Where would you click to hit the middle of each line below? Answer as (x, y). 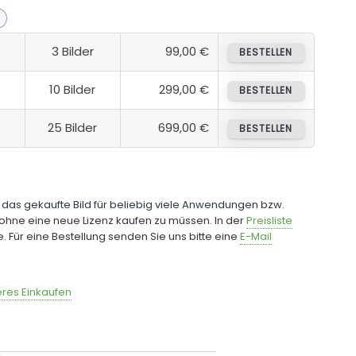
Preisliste (269, 220)
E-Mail (255, 236)
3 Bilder (72, 51)
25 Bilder (73, 127)
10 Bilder (73, 89)
